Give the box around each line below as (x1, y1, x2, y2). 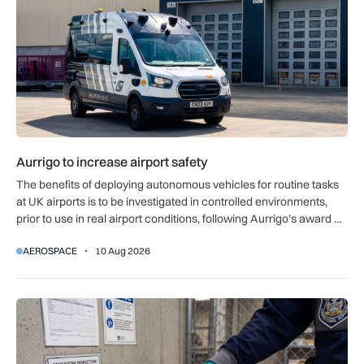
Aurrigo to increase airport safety (16, 153, 208, 170)
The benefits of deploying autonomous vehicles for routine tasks (16, 176, 339, 192)
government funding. (16, 227, 121, 243)
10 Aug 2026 (95, 244, 150, 257)
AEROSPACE (23, 244, 77, 257)
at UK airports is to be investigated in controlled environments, (16, 193, 327, 209)
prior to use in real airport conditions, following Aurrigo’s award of (16, 210, 344, 226)
